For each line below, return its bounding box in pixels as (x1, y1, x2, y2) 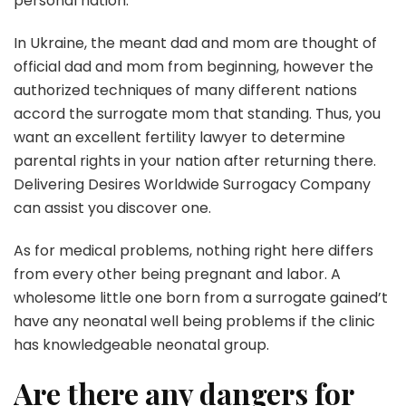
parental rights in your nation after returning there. (14, 150, 376, 171)
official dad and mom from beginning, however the (14, 56, 373, 77)
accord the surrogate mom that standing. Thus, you (14, 103, 381, 124)
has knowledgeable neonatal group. (14, 334, 269, 355)
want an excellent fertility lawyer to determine (14, 127, 345, 148)
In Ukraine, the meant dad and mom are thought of (14, 33, 377, 53)
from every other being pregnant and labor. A (14, 264, 341, 285)
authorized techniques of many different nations (14, 80, 357, 101)
